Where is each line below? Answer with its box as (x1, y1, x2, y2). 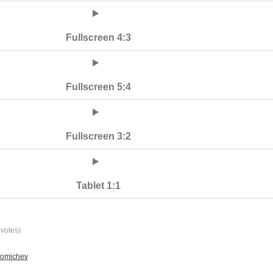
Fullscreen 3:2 (66, 131, 131, 141)
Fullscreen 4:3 (66, 32, 131, 43)
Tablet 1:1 (76, 180, 121, 191)
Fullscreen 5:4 (66, 82, 131, 92)
